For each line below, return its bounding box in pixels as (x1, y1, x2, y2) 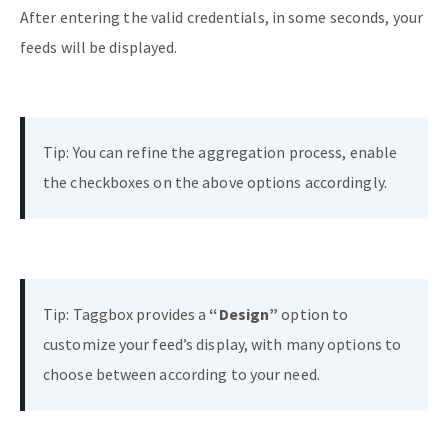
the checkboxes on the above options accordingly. (43, 171, 387, 192)
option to (278, 303, 349, 324)
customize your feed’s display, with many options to (43, 333, 402, 354)
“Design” (209, 303, 279, 324)
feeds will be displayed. (20, 36, 178, 57)
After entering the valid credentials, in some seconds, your (20, 6, 423, 27)
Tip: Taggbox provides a (43, 303, 210, 324)
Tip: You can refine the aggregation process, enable (43, 141, 398, 162)
